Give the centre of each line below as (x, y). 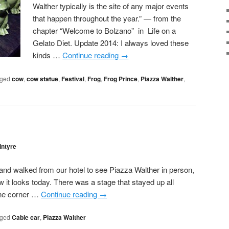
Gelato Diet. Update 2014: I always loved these (111, 43)
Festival (73, 78)
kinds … (48, 55)
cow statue (42, 78)
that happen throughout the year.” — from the (107, 18)
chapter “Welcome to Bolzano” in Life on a (105, 31)
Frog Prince (121, 78)
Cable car (26, 217)
